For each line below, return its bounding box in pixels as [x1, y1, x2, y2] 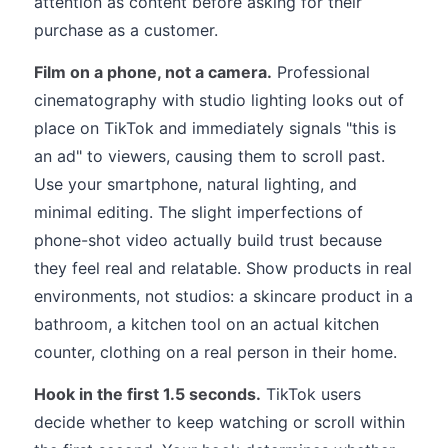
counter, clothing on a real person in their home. [34, 342, 397, 362]
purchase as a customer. [34, 20, 218, 40]
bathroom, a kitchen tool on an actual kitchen [34, 314, 379, 334]
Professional [272, 62, 370, 82]
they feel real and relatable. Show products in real [34, 258, 412, 278]
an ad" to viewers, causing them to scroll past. [34, 146, 385, 166]
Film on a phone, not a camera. [34, 62, 272, 82]
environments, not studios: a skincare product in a [34, 286, 413, 306]
